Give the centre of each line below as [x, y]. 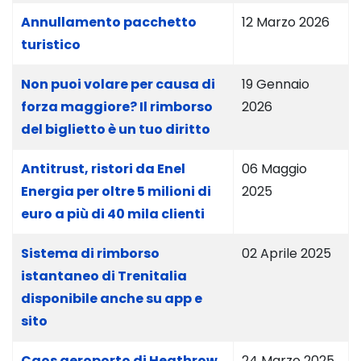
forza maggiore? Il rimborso [117, 107]
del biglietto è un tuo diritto [116, 129]
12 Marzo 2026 [286, 22]
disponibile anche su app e [112, 299]
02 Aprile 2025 [286, 253]
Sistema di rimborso [90, 253]
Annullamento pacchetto [109, 22]
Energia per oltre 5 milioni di [116, 191]
